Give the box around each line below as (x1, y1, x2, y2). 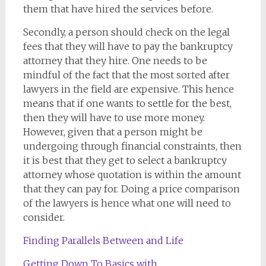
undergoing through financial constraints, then (23, 140, 242, 153)
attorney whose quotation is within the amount (23, 169, 241, 181)
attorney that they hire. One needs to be (23, 55, 207, 67)
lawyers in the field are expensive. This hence (23, 83, 234, 96)
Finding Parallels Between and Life (23, 235, 183, 247)
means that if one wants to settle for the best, (23, 97, 232, 110)
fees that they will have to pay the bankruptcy (23, 40, 233, 53)
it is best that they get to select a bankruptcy (23, 154, 227, 167)
